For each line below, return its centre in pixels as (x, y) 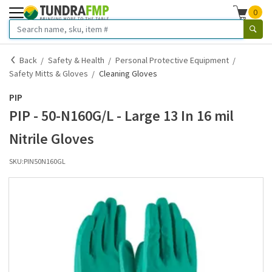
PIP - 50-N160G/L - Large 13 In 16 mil (121, 116)
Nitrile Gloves (52, 139)
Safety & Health (76, 60)
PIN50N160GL (45, 161)
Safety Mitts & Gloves (49, 73)
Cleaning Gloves (128, 73)
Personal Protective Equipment (172, 60)
